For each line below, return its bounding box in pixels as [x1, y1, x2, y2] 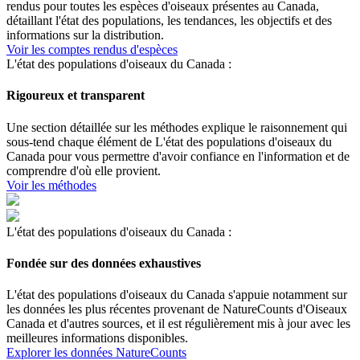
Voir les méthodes [6, 178, 96, 192]
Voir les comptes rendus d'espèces [6, 43, 178, 57]
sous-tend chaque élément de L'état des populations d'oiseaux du [6, 134, 332, 149]
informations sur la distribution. [6, 28, 164, 43]
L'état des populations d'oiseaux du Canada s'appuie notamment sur [6, 288, 347, 302]
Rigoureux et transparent [6, 88, 145, 103]
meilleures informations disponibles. [6, 331, 188, 346]
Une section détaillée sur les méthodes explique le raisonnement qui [6, 120, 347, 134]
